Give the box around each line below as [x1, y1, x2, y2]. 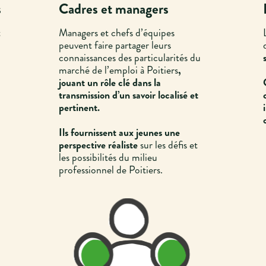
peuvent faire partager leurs [58, 37, 171, 53]
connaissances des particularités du [58, 50, 201, 66]
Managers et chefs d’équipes [58, 25, 175, 41]
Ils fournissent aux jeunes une [58, 125, 180, 141]
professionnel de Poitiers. [58, 162, 163, 178]
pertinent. [58, 100, 100, 116]
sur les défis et [140, 137, 198, 153]
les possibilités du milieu [58, 150, 157, 166]
